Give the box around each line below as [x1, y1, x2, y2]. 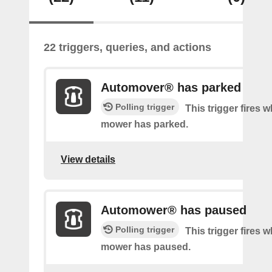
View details [61, 154, 115, 165]
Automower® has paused [101, 203, 246, 217]
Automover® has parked [101, 81, 241, 94]
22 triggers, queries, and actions [44, 41, 211, 53]
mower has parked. [101, 119, 188, 129]
